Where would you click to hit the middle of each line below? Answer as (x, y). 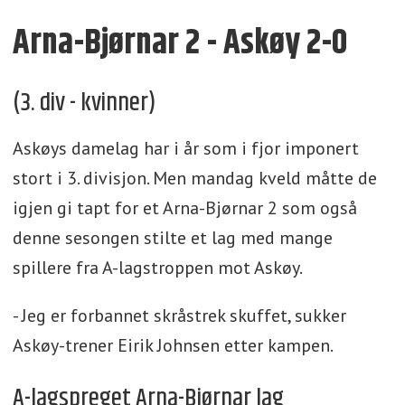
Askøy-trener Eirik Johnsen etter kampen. (173, 345)
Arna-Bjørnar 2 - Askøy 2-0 (179, 44)
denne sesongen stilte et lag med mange (172, 237)
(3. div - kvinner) (84, 103)
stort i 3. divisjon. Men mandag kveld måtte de (194, 178)
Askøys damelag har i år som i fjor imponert (185, 148)
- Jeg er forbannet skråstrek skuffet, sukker (179, 315)
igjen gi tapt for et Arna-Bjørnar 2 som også (184, 207)
